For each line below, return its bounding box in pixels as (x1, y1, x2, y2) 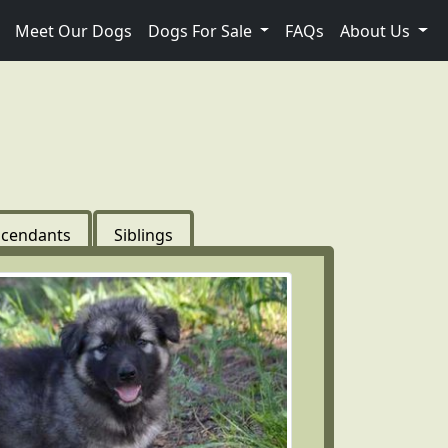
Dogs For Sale (147, 19, 256, 42)
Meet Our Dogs (14, 19, 132, 42)
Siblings (114, 224, 173, 246)
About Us (340, 19, 415, 42)
